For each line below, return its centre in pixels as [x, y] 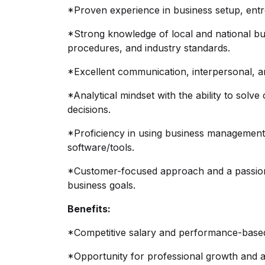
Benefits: [89, 209]
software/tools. [101, 147]
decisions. [89, 109]
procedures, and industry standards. [149, 48]
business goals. [101, 185]
